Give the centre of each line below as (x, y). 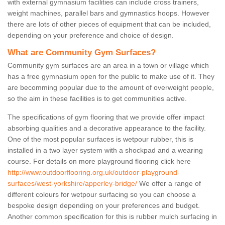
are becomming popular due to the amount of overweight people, (111, 88)
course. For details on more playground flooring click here (99, 161)
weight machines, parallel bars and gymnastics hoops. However (108, 13)
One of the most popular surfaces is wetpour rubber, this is (100, 139)
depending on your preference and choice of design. (91, 35)
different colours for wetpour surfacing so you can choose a (102, 195)
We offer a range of (169, 184)
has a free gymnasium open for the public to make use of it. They (111, 77)
